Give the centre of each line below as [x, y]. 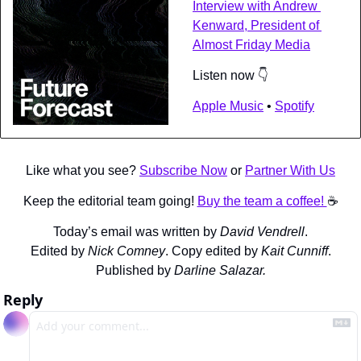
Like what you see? [83, 170]
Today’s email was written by [137, 231]
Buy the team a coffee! [262, 201]
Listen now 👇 [230, 75]
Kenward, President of [256, 25]
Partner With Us [290, 170]
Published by [135, 270]
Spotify [295, 106]
